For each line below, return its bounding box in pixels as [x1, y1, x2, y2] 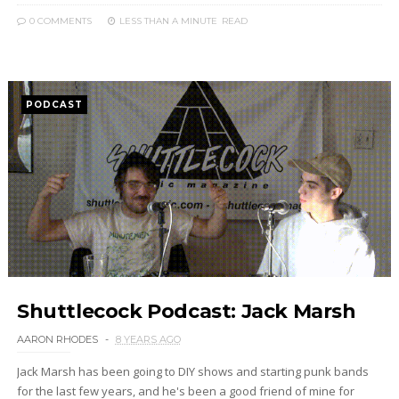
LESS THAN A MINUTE [118, 15, 217, 27]
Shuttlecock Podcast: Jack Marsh [16, 299, 356, 323]
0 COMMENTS [26, 15, 92, 27]
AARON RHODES [16, 333, 98, 346]
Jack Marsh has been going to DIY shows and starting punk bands [16, 363, 369, 379]
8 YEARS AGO [115, 333, 181, 346]
